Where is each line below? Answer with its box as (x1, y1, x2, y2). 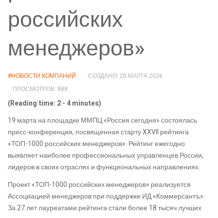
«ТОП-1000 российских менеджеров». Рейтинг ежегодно (8, 139, 185, 149)
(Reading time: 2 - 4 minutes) (8, 98, 101, 109)
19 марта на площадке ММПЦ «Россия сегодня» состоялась (8, 115, 197, 126)
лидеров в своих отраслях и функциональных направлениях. (8, 162, 200, 173)
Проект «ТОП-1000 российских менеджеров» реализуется (8, 179, 191, 190)
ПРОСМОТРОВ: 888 (13, 84, 68, 93)
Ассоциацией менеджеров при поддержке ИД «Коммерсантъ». (8, 191, 205, 201)
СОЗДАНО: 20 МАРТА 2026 (88, 71, 163, 80)
